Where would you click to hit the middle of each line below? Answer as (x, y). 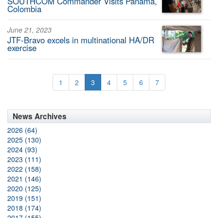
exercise (22, 48)
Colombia (24, 9)
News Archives (40, 116)
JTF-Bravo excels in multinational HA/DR (81, 40)
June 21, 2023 (29, 30)
